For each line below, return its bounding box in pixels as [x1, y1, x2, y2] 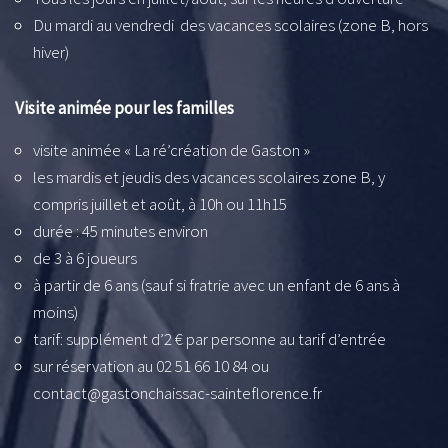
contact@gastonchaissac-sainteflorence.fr [33, 381, 322, 404]
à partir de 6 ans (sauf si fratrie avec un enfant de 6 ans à [33, 273, 400, 296]
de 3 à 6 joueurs [33, 246, 137, 269]
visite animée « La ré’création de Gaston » [33, 138, 310, 161]
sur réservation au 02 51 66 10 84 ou [33, 354, 269, 377]
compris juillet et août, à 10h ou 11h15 [33, 192, 287, 215]
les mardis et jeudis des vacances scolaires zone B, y [33, 165, 385, 188]
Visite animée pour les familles [15, 96, 237, 119]
